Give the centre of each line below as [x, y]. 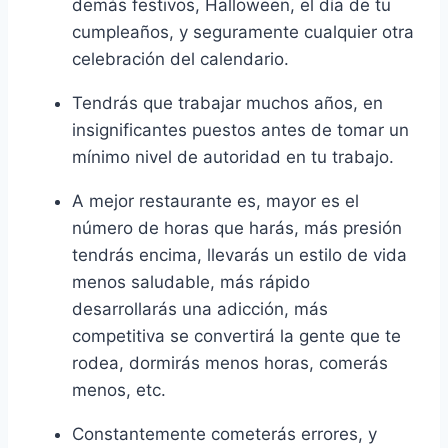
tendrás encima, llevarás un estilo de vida [239, 255]
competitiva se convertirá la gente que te [236, 336]
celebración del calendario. [180, 59]
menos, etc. [119, 390]
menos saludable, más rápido [191, 282]
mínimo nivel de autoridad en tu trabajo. [233, 157]
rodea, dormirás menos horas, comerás [230, 363]
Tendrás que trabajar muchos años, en [227, 103]
